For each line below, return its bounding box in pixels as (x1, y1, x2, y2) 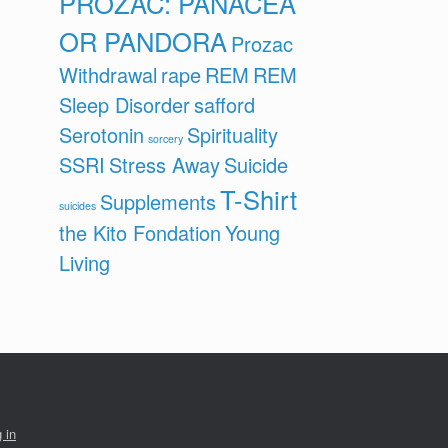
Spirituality (187, 120, 279, 149)
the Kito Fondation (59, 218, 222, 247)
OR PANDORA (59, 23, 228, 59)
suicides (59, 198, 97, 213)
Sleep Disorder (59, 90, 191, 119)
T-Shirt (220, 181, 298, 217)
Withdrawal (59, 60, 158, 89)
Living (59, 248, 111, 277)
